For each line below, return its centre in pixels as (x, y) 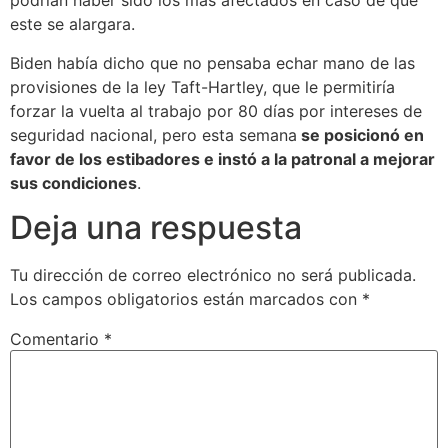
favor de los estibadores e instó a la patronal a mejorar (222, 158)
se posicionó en (360, 134)
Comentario (57, 339)
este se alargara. (72, 24)
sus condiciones (73, 182)
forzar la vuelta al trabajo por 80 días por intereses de (216, 110)
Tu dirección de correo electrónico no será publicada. (213, 275)
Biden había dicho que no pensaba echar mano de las (212, 62)
